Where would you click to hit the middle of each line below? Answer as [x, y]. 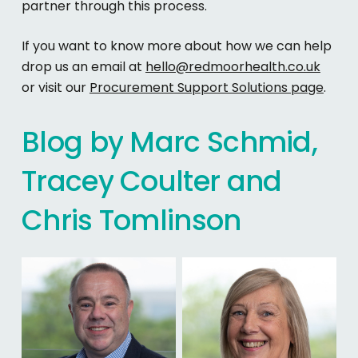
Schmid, [262, 142]
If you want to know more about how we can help [176, 46]
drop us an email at [83, 67]
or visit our [55, 88]
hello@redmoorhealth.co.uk [233, 67]
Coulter [170, 181]
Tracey [68, 181]
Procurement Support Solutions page [206, 88]
